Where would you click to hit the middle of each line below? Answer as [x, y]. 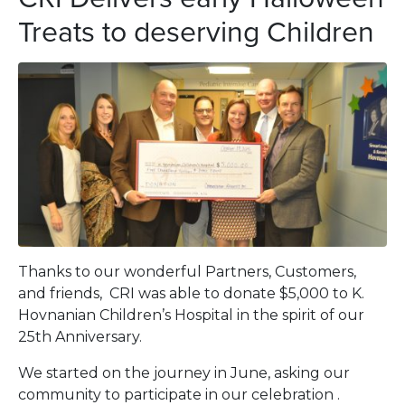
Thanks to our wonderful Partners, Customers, [187, 272]
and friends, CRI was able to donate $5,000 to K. [191, 294]
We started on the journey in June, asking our [184, 373]
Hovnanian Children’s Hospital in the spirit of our [191, 316]
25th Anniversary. [80, 337]
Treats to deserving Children [196, 31]
